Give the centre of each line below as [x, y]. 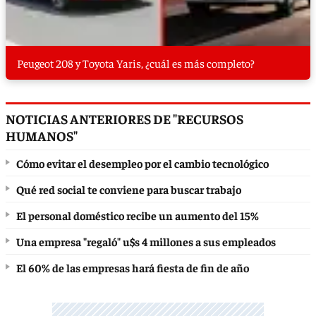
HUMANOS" [42, 135]
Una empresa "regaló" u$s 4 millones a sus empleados [146, 241]
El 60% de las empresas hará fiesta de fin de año [133, 267]
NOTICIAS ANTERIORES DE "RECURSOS [124, 118]
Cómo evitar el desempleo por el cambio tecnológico [142, 163]
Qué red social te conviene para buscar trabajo [129, 189]
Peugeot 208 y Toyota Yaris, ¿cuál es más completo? [136, 62]
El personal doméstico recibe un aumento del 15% [138, 215]
